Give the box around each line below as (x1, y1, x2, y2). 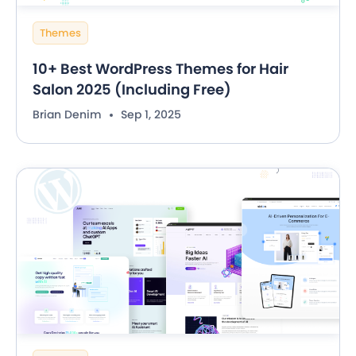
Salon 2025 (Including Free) (33, 79, 231, 100)
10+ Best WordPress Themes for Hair (33, 59, 288, 79)
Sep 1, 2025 (121, 106, 181, 123)
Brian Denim (33, 106, 102, 123)
